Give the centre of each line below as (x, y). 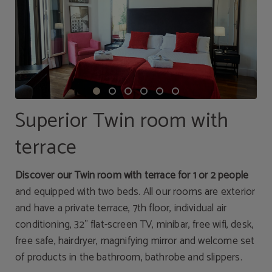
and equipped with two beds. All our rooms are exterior (135, 192)
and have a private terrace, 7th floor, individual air (121, 208)
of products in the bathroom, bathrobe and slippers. (129, 257)
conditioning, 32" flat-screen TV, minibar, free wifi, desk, (135, 225)
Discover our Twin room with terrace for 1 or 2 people (132, 175)
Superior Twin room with (122, 121)
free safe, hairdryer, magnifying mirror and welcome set (135, 241)
